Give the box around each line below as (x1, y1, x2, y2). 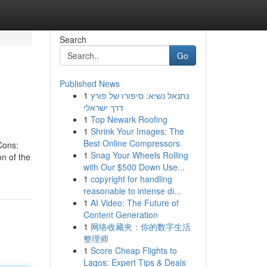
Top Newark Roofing (90, 113, 167, 125)
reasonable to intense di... (83, 185, 181, 197)
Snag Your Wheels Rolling (90, 149, 188, 161)
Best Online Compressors (83, 137, 180, 149)
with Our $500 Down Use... (83, 161, 185, 173)
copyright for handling (90, 173, 172, 185)
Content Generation (83, 209, 158, 221)
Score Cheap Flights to (90, 244, 177, 256)
